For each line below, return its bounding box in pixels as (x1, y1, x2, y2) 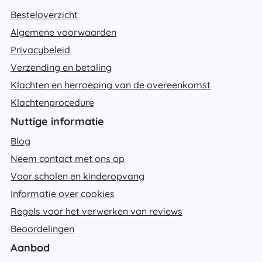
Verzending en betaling (11, 61, 112, 73)
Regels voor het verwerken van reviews (11, 205, 182, 217)
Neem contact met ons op (11, 152, 125, 164)
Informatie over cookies (11, 187, 115, 199)
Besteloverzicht (11, 8, 78, 20)
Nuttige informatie (11, 114, 104, 128)
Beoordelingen (11, 222, 74, 235)
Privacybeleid (11, 43, 70, 56)
